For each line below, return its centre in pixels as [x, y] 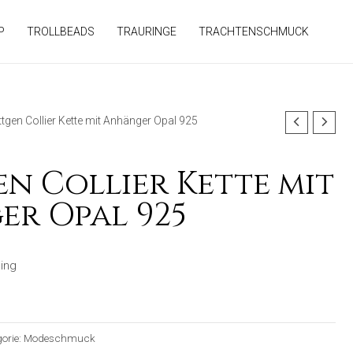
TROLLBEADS [61, 32]
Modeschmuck [59, 338]
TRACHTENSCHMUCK [254, 32]
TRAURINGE [147, 32]
